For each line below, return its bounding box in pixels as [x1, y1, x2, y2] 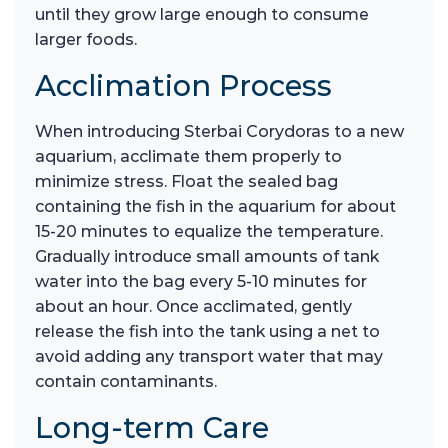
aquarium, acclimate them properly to [35, 146, 342, 166]
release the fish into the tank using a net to [35, 321, 380, 341]
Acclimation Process [35, 67, 332, 103]
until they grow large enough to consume [35, 4, 369, 24]
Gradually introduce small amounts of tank [35, 246, 379, 266]
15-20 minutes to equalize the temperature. [35, 221, 383, 241]
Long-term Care [35, 409, 269, 445]
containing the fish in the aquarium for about [35, 196, 396, 216]
